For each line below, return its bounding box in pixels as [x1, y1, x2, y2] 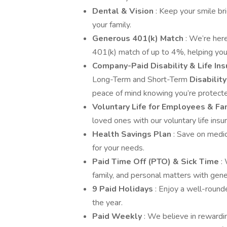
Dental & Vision [92, 6, 156, 17]
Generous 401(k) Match [92, 33, 185, 44]
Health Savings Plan [92, 129, 173, 140]
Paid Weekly [92, 211, 144, 222]
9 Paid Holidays [92, 183, 155, 195]
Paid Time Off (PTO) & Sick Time [92, 156, 221, 167]
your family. [92, 19, 131, 30]
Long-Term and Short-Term [92, 74, 190, 85]
